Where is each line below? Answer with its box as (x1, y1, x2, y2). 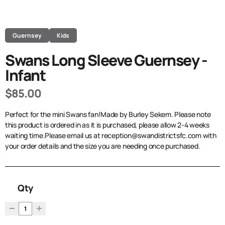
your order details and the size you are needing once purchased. (5, 141, 200, 151)
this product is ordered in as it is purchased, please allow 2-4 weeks (5, 120, 209, 130)
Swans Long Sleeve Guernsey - (5, 50, 207, 71)
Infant (5, 65, 45, 86)
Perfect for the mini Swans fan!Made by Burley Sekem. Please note (5, 109, 211, 120)
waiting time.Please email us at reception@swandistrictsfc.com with (5, 131, 216, 141)
